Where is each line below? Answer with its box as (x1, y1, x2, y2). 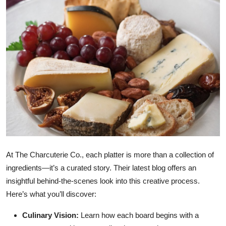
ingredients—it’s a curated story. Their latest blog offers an (6, 163, 196, 173)
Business (8, 106, 40, 116)
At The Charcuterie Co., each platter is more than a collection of (6, 150, 214, 159)
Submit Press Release (8, 7, 89, 17)
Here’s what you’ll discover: (6, 190, 96, 199)
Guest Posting (8, 32, 61, 42)
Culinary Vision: (22, 211, 79, 220)
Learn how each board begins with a (79, 211, 199, 220)
